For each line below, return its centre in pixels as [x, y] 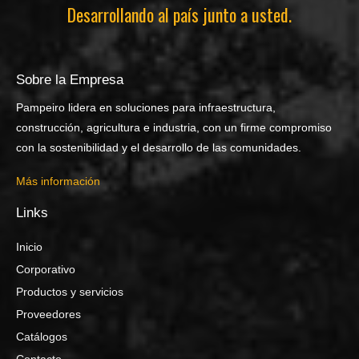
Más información [58, 182]
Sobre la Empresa [70, 80]
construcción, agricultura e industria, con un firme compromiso [174, 128]
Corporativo [46, 270]
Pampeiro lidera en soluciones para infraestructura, [146, 108]
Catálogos [42, 337]
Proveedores [48, 315]
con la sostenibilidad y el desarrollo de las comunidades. [159, 148]
